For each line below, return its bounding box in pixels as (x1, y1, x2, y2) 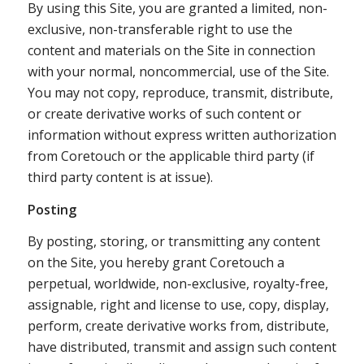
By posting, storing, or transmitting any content (27, 232, 320, 251)
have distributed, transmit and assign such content (27, 338, 336, 357)
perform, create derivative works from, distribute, (27, 317, 329, 336)
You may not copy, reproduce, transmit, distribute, (27, 83, 333, 102)
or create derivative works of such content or (27, 104, 301, 123)
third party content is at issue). (27, 167, 213, 186)
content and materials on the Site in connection (27, 41, 315, 59)
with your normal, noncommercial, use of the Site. (27, 62, 329, 80)
